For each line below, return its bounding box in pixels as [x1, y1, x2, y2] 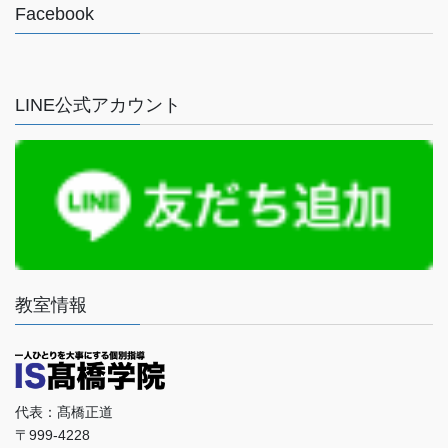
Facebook [15, 4, 94, 25]
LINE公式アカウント [15, 95, 181, 116]
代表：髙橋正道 [15, 404, 113, 421]
